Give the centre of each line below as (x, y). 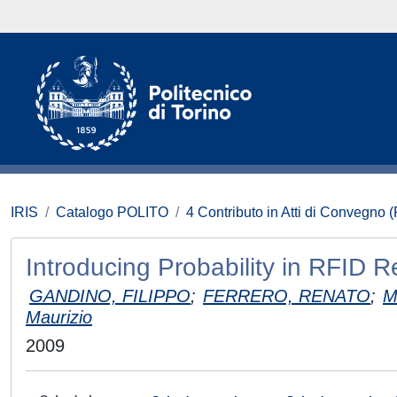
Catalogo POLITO (112, 212)
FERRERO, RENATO (287, 296)
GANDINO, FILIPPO (110, 296)
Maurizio (59, 317)
